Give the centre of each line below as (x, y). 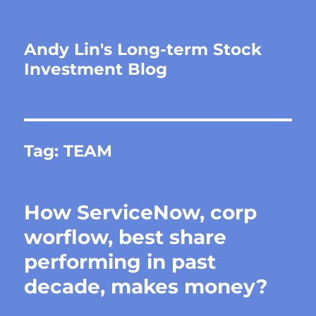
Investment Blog (96, 69)
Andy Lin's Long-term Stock (143, 49)
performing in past (120, 262)
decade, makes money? (146, 286)
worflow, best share (126, 237)
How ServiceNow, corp (141, 212)
